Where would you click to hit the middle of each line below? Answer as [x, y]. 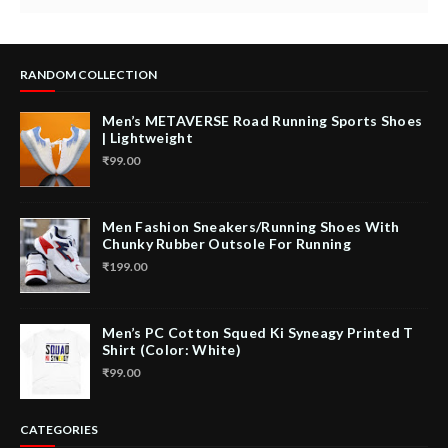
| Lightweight [147, 137]
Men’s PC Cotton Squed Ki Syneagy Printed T [258, 332]
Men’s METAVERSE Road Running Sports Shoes [262, 120]
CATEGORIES [59, 429]
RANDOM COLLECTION [88, 74]
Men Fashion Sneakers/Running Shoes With [251, 226]
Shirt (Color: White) [172, 349]
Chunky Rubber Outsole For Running [226, 243]
